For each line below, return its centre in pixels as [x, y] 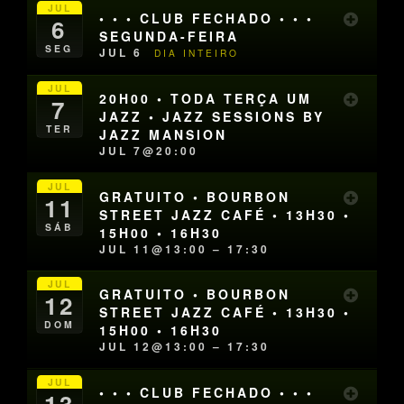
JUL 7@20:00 [149, 150]
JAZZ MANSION [164, 134]
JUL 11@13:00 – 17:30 [185, 248]
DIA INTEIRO [197, 52]
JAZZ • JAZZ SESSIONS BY [212, 116]
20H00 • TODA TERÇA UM [206, 98]
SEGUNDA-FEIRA [170, 36]
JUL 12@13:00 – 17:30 [185, 347]
